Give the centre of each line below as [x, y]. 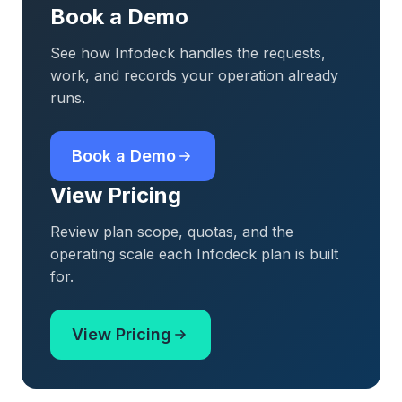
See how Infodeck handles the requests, [188, 53]
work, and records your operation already [194, 76]
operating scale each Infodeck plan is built [194, 254]
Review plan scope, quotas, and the [172, 232]
